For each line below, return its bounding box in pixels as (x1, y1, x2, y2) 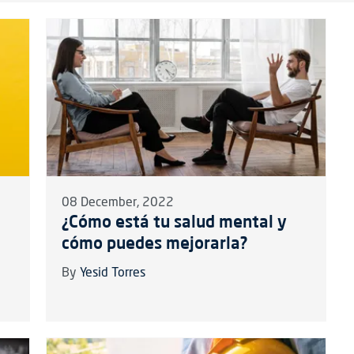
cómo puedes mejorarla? (61, 232, 247, 253)
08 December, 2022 (61, 196, 174, 209)
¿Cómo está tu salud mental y (61, 210, 287, 232)
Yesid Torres (79, 266, 145, 280)
